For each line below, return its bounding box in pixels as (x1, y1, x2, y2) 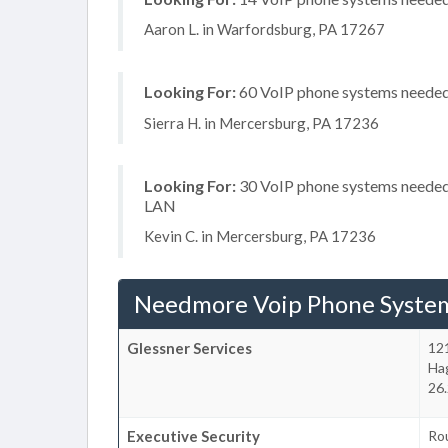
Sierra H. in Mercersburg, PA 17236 (144, 113, 379, 132)
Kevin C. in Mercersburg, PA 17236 (144, 227, 376, 245)
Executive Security (127, 426, 260, 445)
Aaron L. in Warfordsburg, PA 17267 (144, 20, 385, 38)
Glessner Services (127, 338, 252, 357)
